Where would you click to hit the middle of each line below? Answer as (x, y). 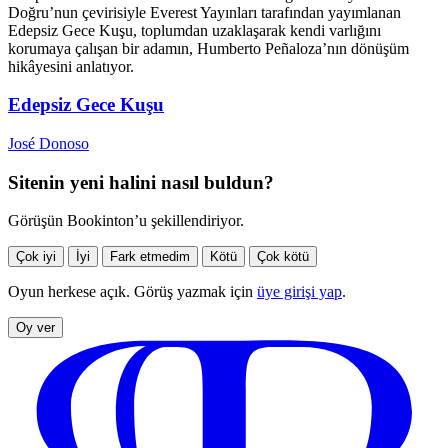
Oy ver (35, 328)
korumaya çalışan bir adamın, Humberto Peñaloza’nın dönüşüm (208, 48)
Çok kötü (283, 257)
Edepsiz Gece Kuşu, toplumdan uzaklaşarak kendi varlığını (194, 30)
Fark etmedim (150, 257)
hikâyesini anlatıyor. (71, 66)
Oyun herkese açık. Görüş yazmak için (132, 292)
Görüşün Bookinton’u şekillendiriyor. (126, 221)
